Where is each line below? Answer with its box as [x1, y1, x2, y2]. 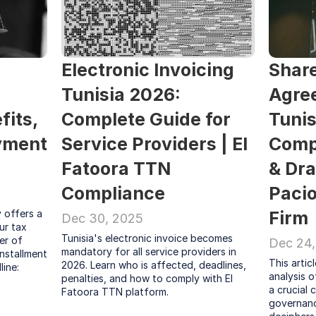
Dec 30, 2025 [61, 211, 144, 226]
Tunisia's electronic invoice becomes [61, 232, 233, 244]
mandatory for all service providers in [61, 245, 237, 257]
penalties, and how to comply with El [61, 272, 233, 284]
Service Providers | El [61, 133, 248, 154]
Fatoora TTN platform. [61, 286, 169, 298]
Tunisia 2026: [61, 84, 181, 105]
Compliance [61, 183, 166, 204]
